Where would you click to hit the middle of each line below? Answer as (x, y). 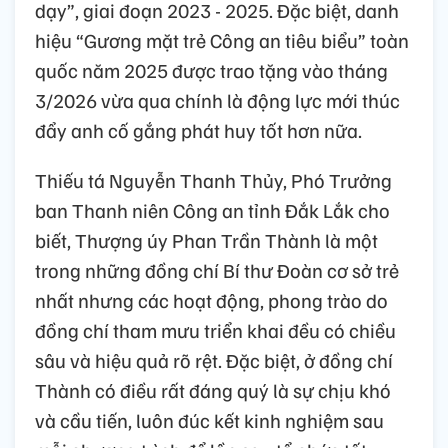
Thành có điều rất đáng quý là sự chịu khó (213, 390)
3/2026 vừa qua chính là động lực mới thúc (217, 100)
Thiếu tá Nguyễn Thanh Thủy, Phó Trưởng (213, 180)
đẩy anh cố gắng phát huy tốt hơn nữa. (198, 130)
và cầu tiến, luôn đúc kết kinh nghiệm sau (209, 420)
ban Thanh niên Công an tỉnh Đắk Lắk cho (212, 210)
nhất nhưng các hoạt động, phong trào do (211, 300)
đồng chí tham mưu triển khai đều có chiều (215, 330)
